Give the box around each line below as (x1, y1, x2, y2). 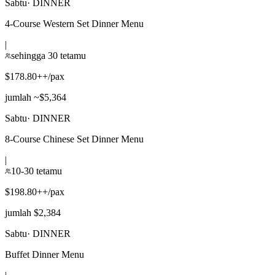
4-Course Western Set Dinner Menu (5, 18, 144, 29)
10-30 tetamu (11, 165, 62, 176)
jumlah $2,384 (5, 207, 61, 218)
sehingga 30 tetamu (11, 50, 86, 61)
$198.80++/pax (5, 186, 64, 197)
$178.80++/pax (5, 71, 64, 82)
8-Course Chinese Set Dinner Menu (5, 133, 144, 144)
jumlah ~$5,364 (5, 91, 66, 103)
